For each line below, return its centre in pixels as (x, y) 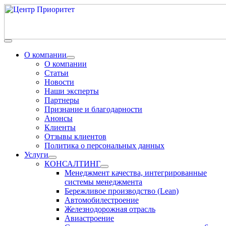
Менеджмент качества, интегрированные (136, 173)
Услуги (36, 155)
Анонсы (59, 118)
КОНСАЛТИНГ (72, 164)
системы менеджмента (103, 182)
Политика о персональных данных (104, 146)
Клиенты (60, 127)
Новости (59, 82)
